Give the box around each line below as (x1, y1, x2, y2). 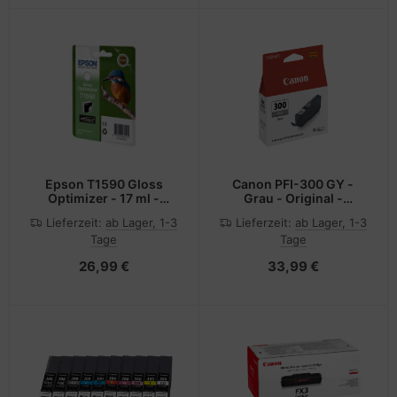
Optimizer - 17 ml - (48, 191, 160, 206)
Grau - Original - (243, 191, 343, 206)
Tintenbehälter (248, 205, 339, 221)
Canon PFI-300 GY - (232, 176, 354, 192)
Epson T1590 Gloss (44, 176, 163, 192)
